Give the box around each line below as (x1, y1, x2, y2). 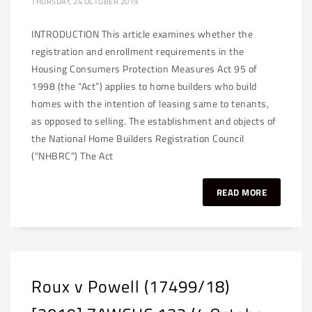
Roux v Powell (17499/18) (31, 274, 230, 299)
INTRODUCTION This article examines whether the (31, 26, 253, 41)
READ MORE (216, 185, 267, 199)
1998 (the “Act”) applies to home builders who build (31, 79, 257, 93)
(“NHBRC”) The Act (31, 148, 114, 163)
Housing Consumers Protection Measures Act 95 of (31, 61, 258, 76)
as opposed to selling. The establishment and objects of (31, 114, 276, 128)
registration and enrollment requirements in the (31, 44, 244, 58)
